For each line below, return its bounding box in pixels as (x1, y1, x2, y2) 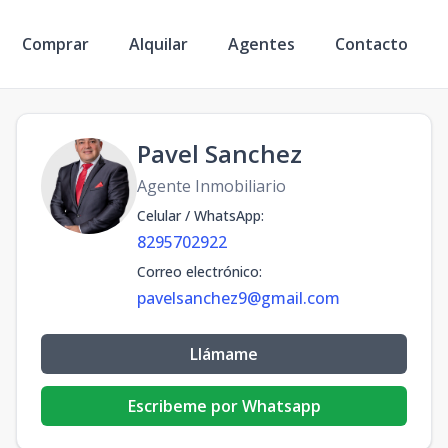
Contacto (335, 32, 408, 55)
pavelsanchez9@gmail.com (137, 287, 340, 309)
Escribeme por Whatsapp (127, 395, 321, 417)
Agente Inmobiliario (137, 175, 286, 197)
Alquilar (129, 32, 188, 55)
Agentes (228, 32, 295, 55)
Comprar (22, 32, 89, 55)
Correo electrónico (137, 262, 259, 281)
